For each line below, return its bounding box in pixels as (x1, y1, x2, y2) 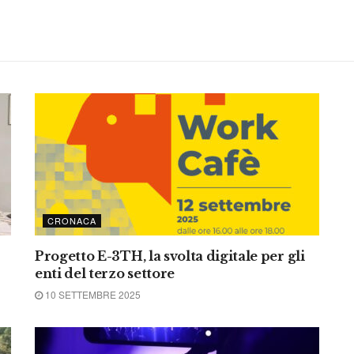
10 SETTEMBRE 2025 (43, 288, 141, 301)
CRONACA (47, 214, 96, 227)
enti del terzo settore (35, 265, 175, 281)
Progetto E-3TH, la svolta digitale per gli (35, 248, 305, 264)
